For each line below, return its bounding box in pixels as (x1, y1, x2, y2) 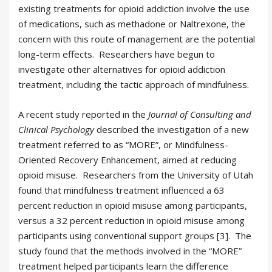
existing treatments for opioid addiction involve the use (18, 2, 250, 15)
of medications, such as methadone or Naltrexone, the (18, 18, 245, 30)
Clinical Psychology (18, 123, 94, 136)
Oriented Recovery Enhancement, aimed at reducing (18, 154, 237, 166)
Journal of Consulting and (148, 108, 251, 121)
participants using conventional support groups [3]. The (18, 229, 251, 242)
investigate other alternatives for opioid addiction (18, 63, 225, 76)
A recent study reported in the (18, 108, 148, 121)
